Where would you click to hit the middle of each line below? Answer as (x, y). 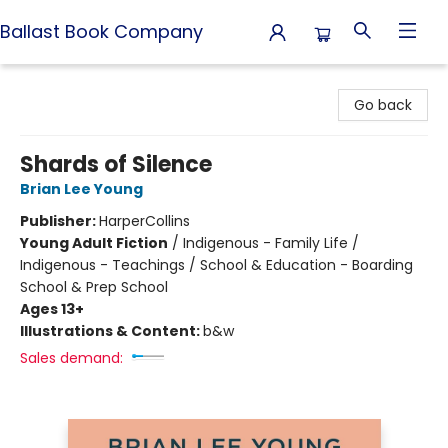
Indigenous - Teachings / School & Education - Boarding (216, 265)
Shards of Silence (116, 164)
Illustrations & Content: (111, 331)
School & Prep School (94, 287)
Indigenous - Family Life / (271, 243)
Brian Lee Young (81, 189)
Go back (383, 105)
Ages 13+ (52, 309)
